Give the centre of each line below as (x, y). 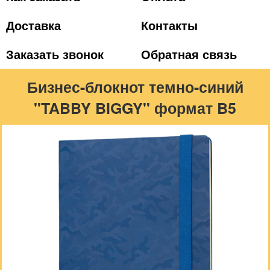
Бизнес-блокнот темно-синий (135, 87)
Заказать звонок (55, 54)
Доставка (33, 25)
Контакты (169, 25)
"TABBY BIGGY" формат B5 (135, 108)
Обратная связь (189, 54)
